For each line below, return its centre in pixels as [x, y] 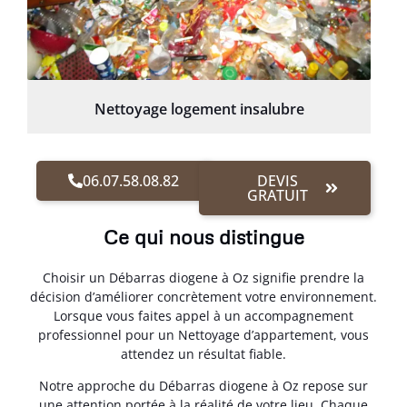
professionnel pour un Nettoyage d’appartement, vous [203, 334]
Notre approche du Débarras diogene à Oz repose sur [203, 386]
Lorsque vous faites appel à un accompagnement [203, 315]
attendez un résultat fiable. [203, 353]
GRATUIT [278, 195]
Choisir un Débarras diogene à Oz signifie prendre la [203, 277]
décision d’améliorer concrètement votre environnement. [203, 296]
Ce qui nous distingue [203, 236]
